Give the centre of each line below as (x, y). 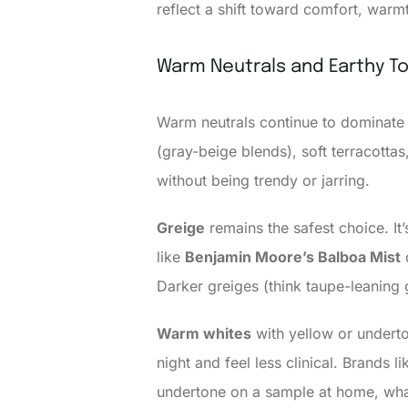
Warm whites (204, 334)
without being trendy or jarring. (263, 181)
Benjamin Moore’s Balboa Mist (293, 257)
